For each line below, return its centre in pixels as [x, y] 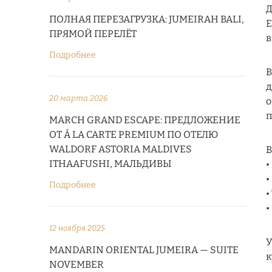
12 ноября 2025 [77, 228]
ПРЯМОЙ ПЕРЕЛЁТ [93, 34]
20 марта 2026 [79, 98]
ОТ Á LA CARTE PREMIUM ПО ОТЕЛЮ [134, 134]
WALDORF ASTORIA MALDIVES [121, 149]
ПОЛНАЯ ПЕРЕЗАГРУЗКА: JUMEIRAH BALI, [147, 19]
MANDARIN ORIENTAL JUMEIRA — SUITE [144, 250]
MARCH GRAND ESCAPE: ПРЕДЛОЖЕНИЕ [145, 120]
